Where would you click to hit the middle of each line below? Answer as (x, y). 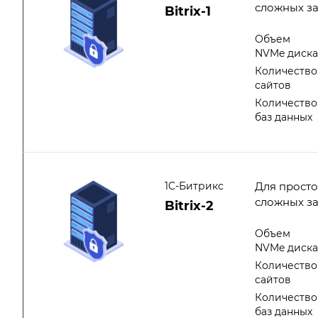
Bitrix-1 (188, 11)
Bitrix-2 (189, 205)
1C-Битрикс (194, 186)
